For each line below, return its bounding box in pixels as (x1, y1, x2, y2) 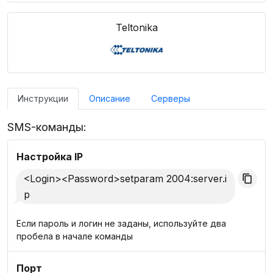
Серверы (151, 93, 190, 104)
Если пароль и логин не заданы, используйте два (16, 218, 226, 229)
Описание (89, 93, 130, 104)
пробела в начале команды (16, 231, 133, 241)
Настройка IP (16, 151, 83, 163)
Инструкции (18, 93, 68, 104)
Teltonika (115, 21, 158, 34)
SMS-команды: (7, 121, 87, 133)
